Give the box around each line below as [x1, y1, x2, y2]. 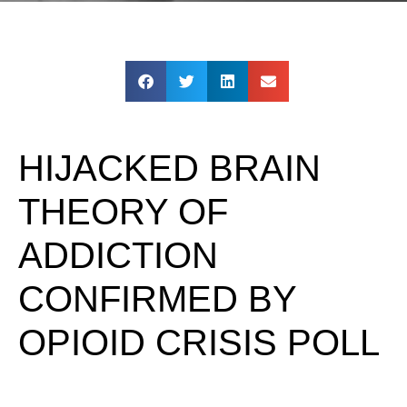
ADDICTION [18, 235, 218, 275]
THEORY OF [18, 192, 228, 232]
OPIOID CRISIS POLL [18, 323, 380, 362]
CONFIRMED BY [18, 279, 296, 319]
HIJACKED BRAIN [18, 148, 321, 188]
